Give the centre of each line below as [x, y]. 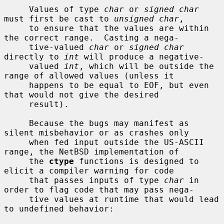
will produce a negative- [141, 56]
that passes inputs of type [96, 180]
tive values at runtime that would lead [16, 199]
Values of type [66, 9]
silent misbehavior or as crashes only [96, 132]
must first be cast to [59, 18]
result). [16, 104]
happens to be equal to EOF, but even [16, 85]
